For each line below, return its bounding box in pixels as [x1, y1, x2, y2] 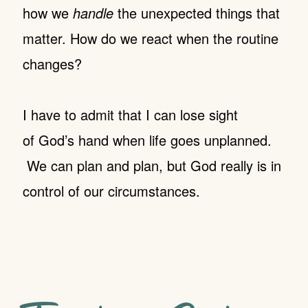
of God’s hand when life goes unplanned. [22, 130, 272, 150]
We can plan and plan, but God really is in [22, 155, 281, 175]
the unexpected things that [113, 3, 280, 23]
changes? [22, 54, 82, 74]
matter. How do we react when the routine [22, 28, 278, 48]
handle [72, 3, 113, 23]
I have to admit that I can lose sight [22, 104, 238, 124]
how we [22, 3, 73, 23]
